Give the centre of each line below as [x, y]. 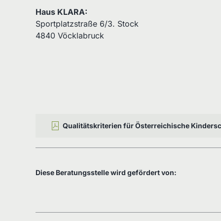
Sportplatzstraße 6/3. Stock [87, 23]
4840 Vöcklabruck [70, 35]
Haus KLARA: [61, 12]
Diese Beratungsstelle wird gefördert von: [106, 172]
